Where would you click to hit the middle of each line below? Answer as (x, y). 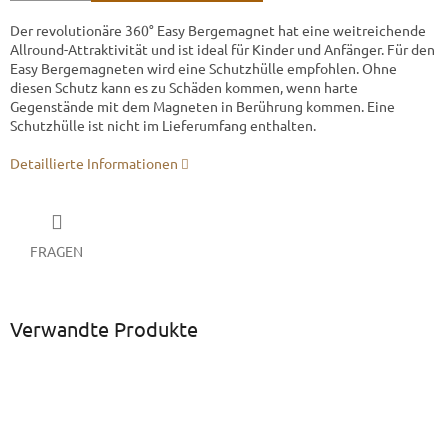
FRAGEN (56, 250)
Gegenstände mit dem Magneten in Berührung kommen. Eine (202, 106)
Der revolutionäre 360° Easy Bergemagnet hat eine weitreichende (218, 30)
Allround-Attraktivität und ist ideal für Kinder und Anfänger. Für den (222, 49)
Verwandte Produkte (104, 328)
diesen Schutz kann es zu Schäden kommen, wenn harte (184, 87)
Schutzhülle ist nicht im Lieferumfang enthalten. (163, 125)
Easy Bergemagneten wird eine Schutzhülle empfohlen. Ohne (203, 68)
